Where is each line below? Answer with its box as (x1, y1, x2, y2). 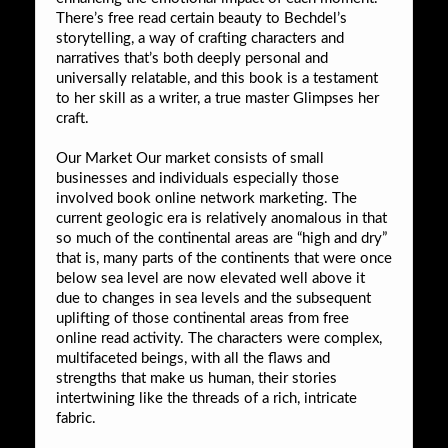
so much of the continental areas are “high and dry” (56, 230, 387, 246)
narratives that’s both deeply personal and (56, 50, 328, 66)
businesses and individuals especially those (56, 170, 339, 186)
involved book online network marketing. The (56, 190, 357, 206)
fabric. (56, 410, 96, 426)
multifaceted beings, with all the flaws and (56, 350, 330, 366)
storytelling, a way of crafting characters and (56, 30, 344, 46)
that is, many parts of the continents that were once (56, 250, 392, 266)
